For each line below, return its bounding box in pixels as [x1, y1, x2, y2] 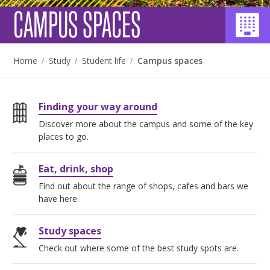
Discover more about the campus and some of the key [39, 118, 254, 130]
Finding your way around [39, 100, 158, 113]
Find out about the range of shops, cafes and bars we [39, 180, 249, 192]
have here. [39, 193, 80, 204]
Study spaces [39, 224, 102, 237]
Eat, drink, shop [39, 162, 114, 175]
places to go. [39, 131, 89, 142]
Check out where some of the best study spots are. [39, 242, 239, 254]
